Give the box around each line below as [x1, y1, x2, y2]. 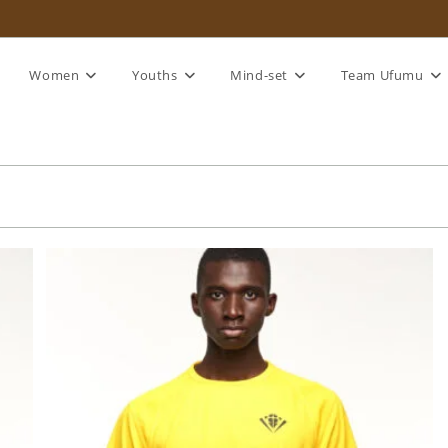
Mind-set [230, 66, 288, 84]
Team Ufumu [340, 66, 424, 84]
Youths [131, 66, 178, 84]
